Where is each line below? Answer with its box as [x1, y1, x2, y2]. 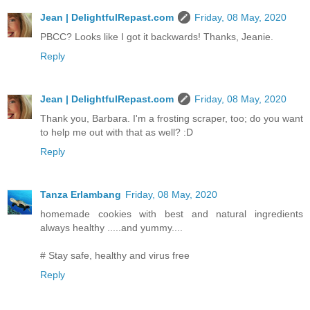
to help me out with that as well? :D [40, 126, 193, 138]
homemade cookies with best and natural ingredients [40, 208, 303, 219]
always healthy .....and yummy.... [40, 221, 183, 233]
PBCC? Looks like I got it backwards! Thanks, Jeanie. [40, 31, 273, 42]
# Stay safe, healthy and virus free [40, 249, 190, 261]
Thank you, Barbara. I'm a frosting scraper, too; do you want [40, 112, 303, 124]
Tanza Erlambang [40, 188, 121, 200]
